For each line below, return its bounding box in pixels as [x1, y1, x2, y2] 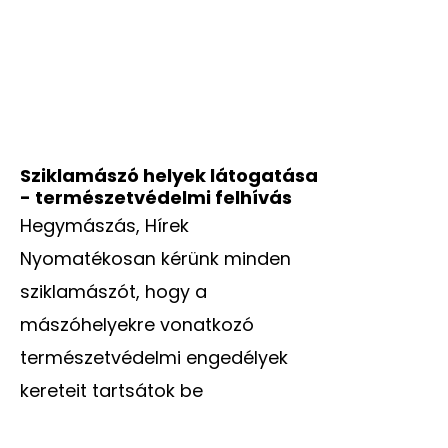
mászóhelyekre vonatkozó [20, 311, 254, 337]
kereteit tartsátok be [20, 377, 203, 403]
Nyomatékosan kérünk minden [20, 245, 291, 271]
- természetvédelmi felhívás [20, 184, 292, 210]
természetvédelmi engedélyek [20, 344, 288, 370]
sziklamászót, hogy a [20, 278, 207, 304]
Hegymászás [20, 212, 136, 238]
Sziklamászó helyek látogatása [20, 162, 318, 188]
